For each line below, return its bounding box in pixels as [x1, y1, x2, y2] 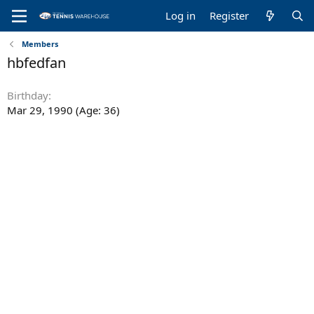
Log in [165, 8, 196, 22]
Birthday [7, 88, 48, 102]
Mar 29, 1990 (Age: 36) [7, 103, 120, 117]
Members [21, 39, 58, 49]
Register [210, 8, 250, 22]
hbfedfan [7, 53, 66, 72]
